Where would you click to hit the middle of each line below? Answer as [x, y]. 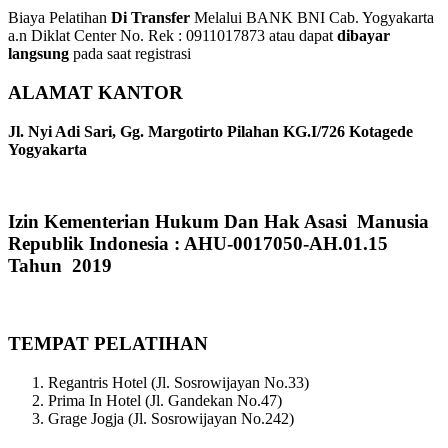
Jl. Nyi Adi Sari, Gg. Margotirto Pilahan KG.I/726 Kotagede [210, 131]
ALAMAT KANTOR [95, 92]
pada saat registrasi [130, 54]
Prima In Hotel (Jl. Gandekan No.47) [165, 400]
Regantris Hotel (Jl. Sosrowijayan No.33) [178, 382]
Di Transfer [148, 18]
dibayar [363, 36]
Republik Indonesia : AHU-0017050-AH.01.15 [198, 244]
